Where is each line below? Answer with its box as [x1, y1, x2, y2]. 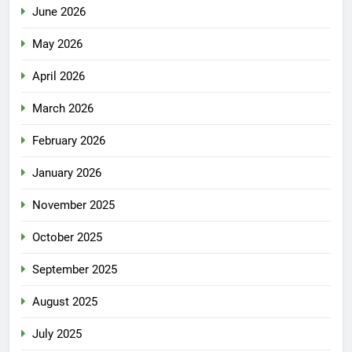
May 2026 [32, 36, 82, 51]
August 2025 [32, 294, 97, 309]
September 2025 [32, 262, 117, 277]
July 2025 [32, 326, 82, 341]
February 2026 [32, 133, 105, 148]
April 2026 [32, 68, 85, 83]
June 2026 [32, 4, 86, 19]
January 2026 [32, 165, 101, 180]
